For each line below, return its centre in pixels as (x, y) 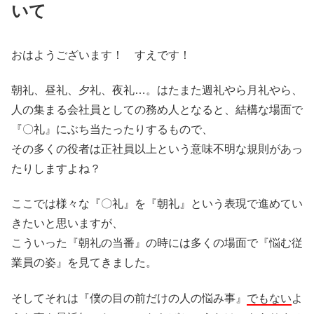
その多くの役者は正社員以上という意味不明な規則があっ (157, 149)
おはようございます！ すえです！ (101, 55)
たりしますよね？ (56, 169)
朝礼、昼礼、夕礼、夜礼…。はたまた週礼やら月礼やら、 (157, 90)
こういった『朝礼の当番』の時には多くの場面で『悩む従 (157, 243)
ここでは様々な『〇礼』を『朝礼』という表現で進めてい (157, 204)
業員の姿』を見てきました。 (84, 263)
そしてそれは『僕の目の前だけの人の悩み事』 (129, 298)
